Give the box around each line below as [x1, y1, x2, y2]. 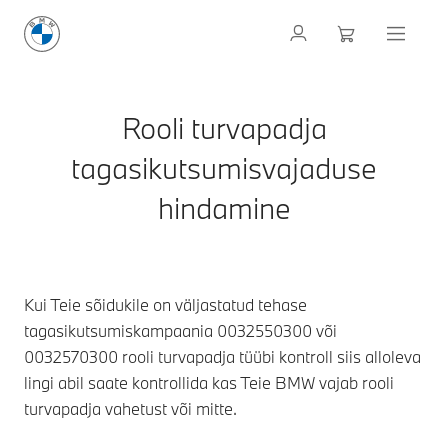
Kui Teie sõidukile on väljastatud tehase [24, 294, 307, 315]
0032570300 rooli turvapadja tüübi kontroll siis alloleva [24, 346, 421, 367]
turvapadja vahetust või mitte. [24, 398, 237, 419]
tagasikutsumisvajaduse [71, 149, 377, 187]
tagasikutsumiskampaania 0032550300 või [24, 320, 337, 341]
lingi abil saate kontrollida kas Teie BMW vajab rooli [24, 372, 394, 393]
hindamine [157, 189, 291, 227]
